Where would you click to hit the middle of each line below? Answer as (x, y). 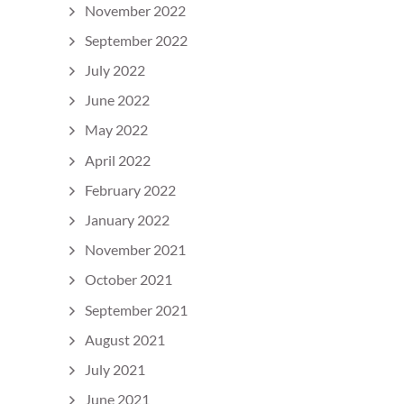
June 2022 (117, 100)
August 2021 (125, 339)
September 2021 (136, 309)
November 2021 (135, 250)
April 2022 (118, 160)
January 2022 (127, 220)
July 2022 (115, 70)
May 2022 (116, 130)
